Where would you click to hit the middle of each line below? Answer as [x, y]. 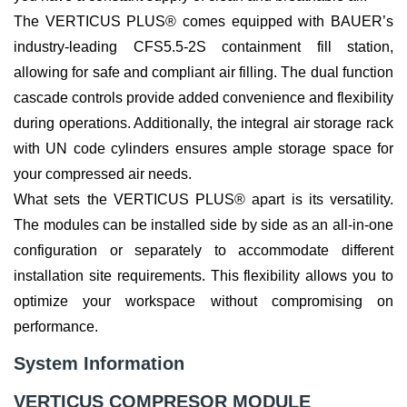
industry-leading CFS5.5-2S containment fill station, [203, 47]
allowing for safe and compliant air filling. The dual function [203, 73]
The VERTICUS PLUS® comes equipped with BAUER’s [203, 22]
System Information [99, 364]
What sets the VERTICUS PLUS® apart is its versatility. [203, 200]
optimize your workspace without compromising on [203, 302]
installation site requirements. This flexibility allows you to [203, 276]
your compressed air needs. [103, 174]
